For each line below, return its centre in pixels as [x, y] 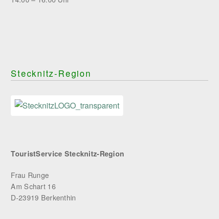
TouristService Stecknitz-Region [68, 153]
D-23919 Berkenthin [44, 197]
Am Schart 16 [33, 186]
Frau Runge [30, 175]
